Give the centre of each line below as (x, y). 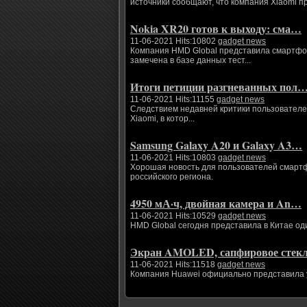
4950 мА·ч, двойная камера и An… (216, 203)
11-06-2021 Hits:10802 (174, 41)
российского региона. (172, 177)
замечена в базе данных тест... (191, 60)
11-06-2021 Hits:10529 (174, 216)
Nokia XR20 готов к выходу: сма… (216, 28)
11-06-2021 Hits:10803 (174, 158)
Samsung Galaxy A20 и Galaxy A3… (216, 145)
